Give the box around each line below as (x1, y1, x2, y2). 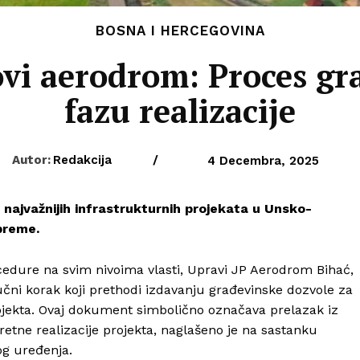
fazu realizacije (64, 88, 296, 132)
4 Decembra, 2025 (207, 153, 319, 169)
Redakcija (52, 152, 112, 167)
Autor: (11, 152, 51, 167)
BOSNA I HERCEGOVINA (95, 22, 265, 39)
